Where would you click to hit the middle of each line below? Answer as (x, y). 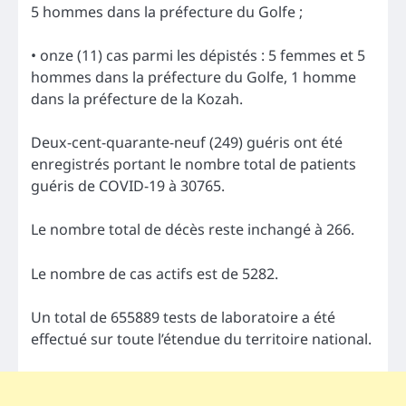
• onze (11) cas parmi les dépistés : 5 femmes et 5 (198, 56)
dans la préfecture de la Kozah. (137, 99)
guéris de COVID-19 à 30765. (128, 186)
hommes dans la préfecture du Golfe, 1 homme (193, 77)
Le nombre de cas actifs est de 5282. (155, 273)
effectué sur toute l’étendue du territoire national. (201, 338)
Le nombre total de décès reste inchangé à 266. (193, 230)
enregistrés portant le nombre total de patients (193, 164)
